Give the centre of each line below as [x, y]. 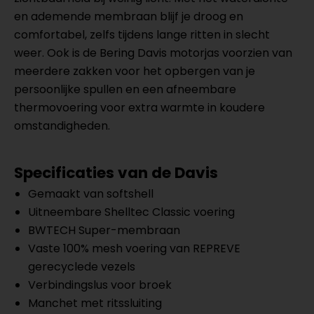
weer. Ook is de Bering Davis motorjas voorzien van [153, 53]
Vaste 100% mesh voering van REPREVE [134, 248]
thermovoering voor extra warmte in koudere [139, 108]
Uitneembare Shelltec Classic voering [131, 212]
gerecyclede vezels [82, 267]
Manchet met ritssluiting [95, 303]
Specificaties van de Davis [116, 173]
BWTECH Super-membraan [104, 230]
